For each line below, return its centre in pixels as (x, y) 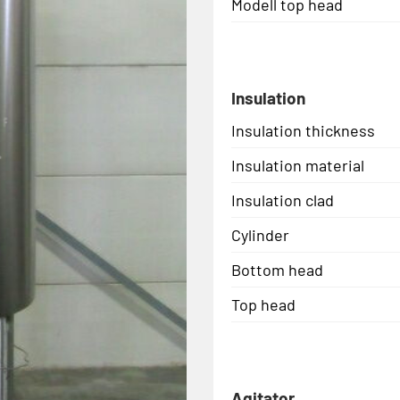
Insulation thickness (303, 130)
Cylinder (260, 234)
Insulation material (298, 165)
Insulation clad (283, 200)
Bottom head (277, 269)
